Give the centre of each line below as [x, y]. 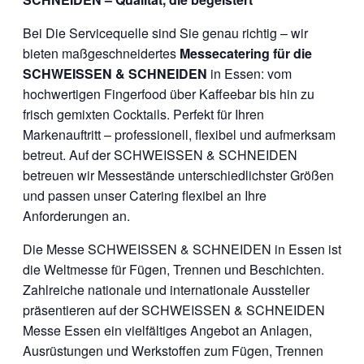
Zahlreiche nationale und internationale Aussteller [166, 289]
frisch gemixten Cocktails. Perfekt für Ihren [143, 114]
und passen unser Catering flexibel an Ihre [145, 195]
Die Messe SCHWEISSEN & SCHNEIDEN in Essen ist [182, 249]
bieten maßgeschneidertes [101, 53]
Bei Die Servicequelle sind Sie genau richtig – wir [165, 32]
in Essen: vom [249, 73]
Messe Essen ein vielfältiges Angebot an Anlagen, [167, 330]
